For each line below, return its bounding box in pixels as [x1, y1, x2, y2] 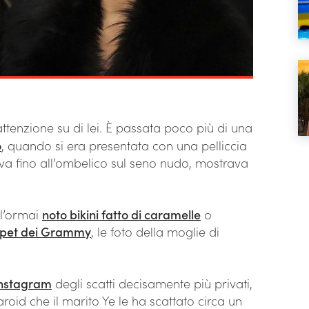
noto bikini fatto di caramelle [42, 206, 201, 223]
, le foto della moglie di [91, 223, 219, 241]
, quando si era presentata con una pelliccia [1, 137, 247, 154]
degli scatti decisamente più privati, [52, 275, 252, 292]
